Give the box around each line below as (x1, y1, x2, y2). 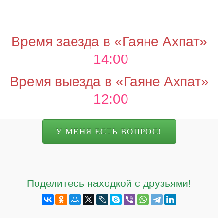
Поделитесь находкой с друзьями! (27, 178, 191, 189)
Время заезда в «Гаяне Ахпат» (11, 34, 207, 50)
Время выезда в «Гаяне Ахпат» (9, 74, 209, 90)
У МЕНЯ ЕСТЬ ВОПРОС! (56, 127, 162, 136)
